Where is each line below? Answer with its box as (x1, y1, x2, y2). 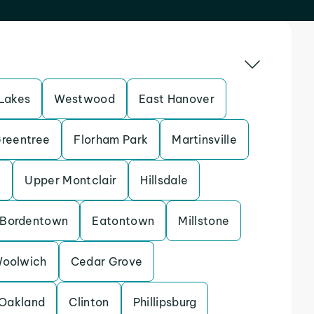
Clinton (69, 295, 109, 309)
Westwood (54, 92, 116, 106)
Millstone (178, 214, 230, 228)
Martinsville (172, 132, 238, 146)
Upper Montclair (25, 173, 117, 187)
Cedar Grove (70, 254, 143, 268)
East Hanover (139, 92, 214, 106)
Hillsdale (140, 173, 189, 187)
